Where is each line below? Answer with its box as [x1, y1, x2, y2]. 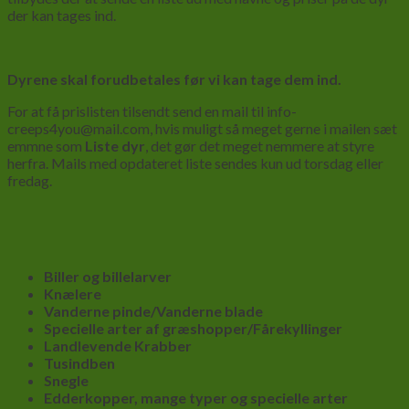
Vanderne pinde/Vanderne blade [44, 301, 263, 320]
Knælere [44, 284, 101, 302]
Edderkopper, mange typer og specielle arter [44, 388, 348, 406]
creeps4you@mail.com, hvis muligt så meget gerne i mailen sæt [7, 119, 397, 137]
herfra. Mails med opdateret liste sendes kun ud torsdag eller [7, 153, 383, 172]
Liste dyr [85, 136, 145, 154]
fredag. [7, 171, 52, 189]
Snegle [44, 371, 89, 389]
